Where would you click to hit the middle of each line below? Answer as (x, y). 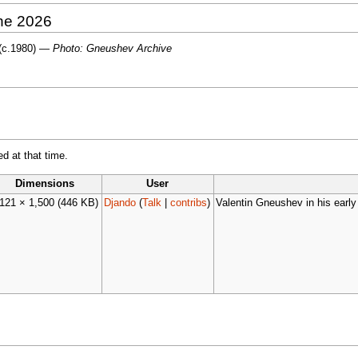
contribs (189, 203)
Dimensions (45, 183)
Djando (120, 203)
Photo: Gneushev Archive (112, 49)
